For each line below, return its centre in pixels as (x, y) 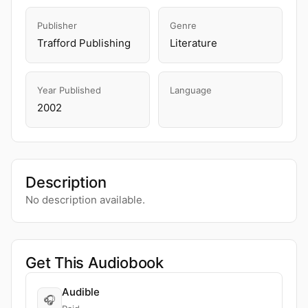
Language (191, 90)
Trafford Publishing (84, 43)
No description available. (85, 200)
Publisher (57, 25)
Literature (194, 43)
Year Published (69, 90)
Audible (81, 292)
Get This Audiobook (95, 263)
